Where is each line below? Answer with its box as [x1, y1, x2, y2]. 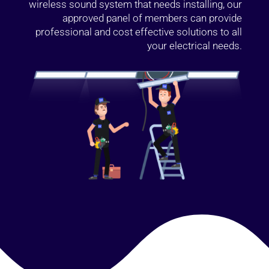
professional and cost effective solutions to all [35, 26, 243, 38]
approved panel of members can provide [62, 12, 243, 24]
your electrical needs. [147, 40, 243, 52]
